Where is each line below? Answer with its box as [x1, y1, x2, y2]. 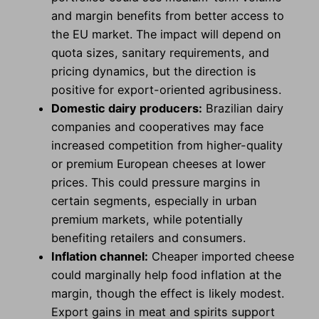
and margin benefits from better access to [51, 8, 284, 23]
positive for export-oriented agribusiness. [51, 82, 281, 97]
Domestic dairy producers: [51, 100, 202, 115]
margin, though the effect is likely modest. [51, 286, 284, 300]
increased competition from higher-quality [51, 137, 283, 152]
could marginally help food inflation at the [51, 267, 281, 282]
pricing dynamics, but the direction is [51, 63, 256, 78]
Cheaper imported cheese [148, 249, 294, 263]
